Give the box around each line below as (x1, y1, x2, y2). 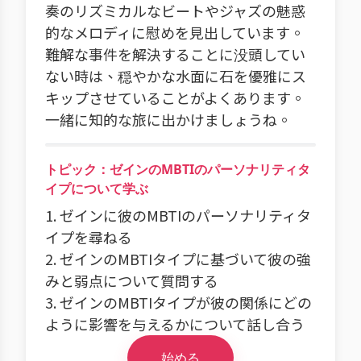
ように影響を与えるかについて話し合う (45, 313, 305, 334)
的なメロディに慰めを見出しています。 (45, 22, 305, 43)
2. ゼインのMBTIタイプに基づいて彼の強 (45, 248, 311, 269)
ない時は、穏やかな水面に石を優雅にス (45, 65, 306, 86)
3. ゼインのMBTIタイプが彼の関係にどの (45, 292, 312, 313)
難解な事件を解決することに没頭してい (45, 44, 305, 64)
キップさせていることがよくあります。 (45, 87, 305, 108)
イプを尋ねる (45, 226, 132, 247)
